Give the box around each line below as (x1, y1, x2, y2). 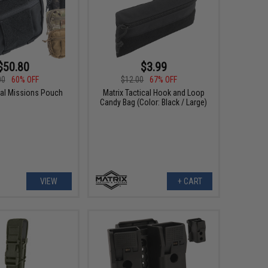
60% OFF (11, 75, 39, 84)
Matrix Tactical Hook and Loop (102, 88, 205, 98)
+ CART (177, 176, 202, 187)
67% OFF (150, 75, 178, 84)
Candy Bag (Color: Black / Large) (100, 98, 208, 107)
